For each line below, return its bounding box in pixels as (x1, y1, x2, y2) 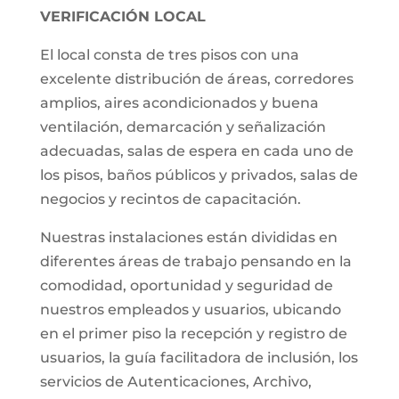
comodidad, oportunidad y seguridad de (39, 277, 333, 294)
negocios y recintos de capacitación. (39, 191, 301, 208)
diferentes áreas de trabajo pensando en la (39, 253, 352, 270)
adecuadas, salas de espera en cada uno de (39, 142, 354, 159)
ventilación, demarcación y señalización (39, 118, 326, 135)
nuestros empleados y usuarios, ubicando (39, 301, 341, 318)
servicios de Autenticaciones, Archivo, (39, 373, 312, 390)
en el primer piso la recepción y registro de (39, 325, 347, 342)
